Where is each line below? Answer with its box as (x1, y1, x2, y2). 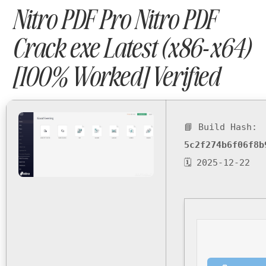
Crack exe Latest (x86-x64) (12, 31, 250, 64)
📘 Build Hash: (184, 122, 257, 132)
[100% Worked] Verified (12, 59, 219, 92)
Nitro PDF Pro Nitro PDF (12, 2, 216, 35)
